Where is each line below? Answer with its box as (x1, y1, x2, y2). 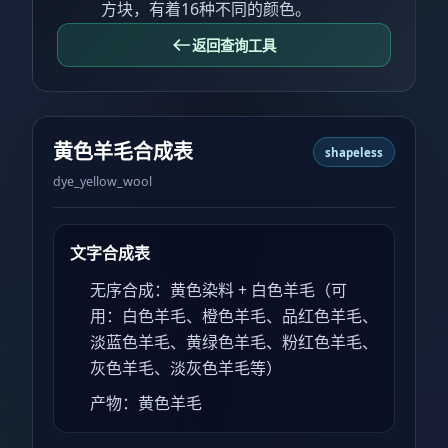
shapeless (324, 144, 383, 160)
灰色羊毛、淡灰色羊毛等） (90, 357, 282, 380)
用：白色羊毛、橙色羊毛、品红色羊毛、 (90, 305, 378, 328)
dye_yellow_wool (53, 172, 152, 190)
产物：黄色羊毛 (90, 392, 202, 415)
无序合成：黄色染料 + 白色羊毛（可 (90, 279, 347, 302)
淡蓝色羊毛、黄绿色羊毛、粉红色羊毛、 (90, 331, 378, 354)
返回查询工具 (192, 35, 276, 55)
